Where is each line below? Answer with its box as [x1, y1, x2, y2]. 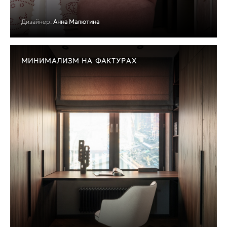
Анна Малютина [53, 17, 99, 25]
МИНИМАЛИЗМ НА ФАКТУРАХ [21, 56, 137, 65]
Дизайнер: [21, 17, 52, 25]
